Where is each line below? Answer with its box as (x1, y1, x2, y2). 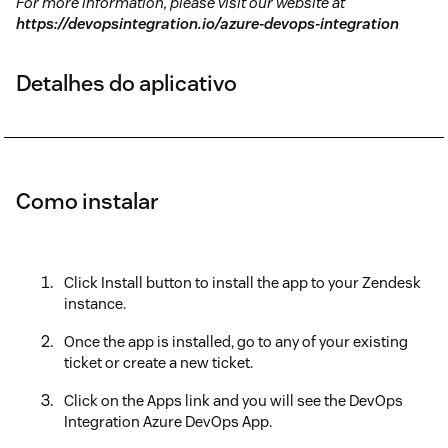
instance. (64, 294, 126, 314)
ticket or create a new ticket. (64, 353, 253, 373)
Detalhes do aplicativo (16, 69, 237, 98)
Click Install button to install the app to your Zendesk (64, 273, 421, 293)
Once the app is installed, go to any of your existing (64, 332, 408, 352)
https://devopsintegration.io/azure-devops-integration (16, 14, 399, 34)
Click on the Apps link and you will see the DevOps (64, 391, 403, 411)
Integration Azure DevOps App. (64, 412, 272, 432)
